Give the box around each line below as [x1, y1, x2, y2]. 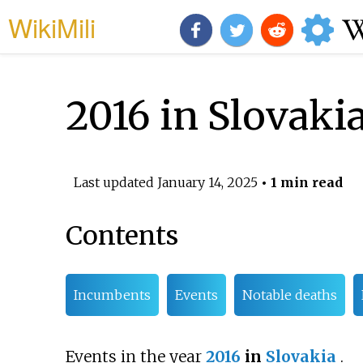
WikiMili [8, 8, 96, 45]
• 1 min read [257, 173, 343, 190]
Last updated [73, 173, 157, 190]
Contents [65, 220, 178, 253]
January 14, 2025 [156, 173, 258, 190]
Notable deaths [241, 287, 337, 304]
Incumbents [73, 287, 151, 304]
